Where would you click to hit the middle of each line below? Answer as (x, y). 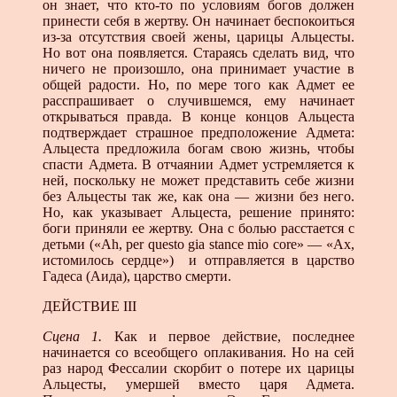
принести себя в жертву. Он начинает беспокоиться (198, 20)
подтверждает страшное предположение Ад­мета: (198, 132)
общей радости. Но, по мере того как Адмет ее (198, 84)
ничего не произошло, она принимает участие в (198, 68)
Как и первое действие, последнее (229, 336)
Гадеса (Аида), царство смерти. (137, 276)
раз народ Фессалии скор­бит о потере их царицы (198, 368)
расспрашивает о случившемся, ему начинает (198, 100)
